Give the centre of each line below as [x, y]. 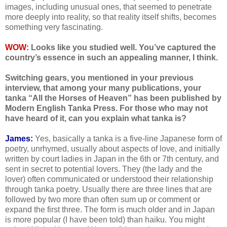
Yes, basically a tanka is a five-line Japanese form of [127, 139]
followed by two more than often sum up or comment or [103, 200]
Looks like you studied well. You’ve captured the [122, 48]
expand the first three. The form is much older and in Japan [110, 210]
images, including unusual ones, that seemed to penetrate [108, 7]
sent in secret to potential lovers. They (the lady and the [104, 169]
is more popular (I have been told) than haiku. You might [105, 220]
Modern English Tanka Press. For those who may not [106, 108]
